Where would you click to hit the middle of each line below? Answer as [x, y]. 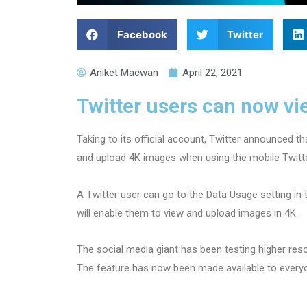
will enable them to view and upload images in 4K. [187, 213]
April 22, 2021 [212, 73]
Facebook [142, 35]
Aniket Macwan [124, 73]
